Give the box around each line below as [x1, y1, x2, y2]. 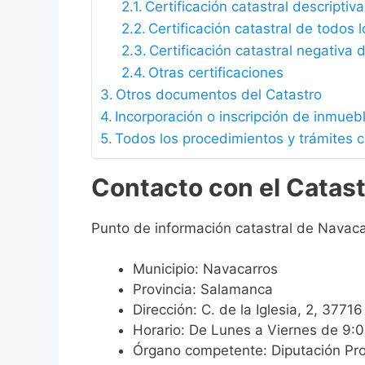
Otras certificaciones [147, 64, 284, 81]
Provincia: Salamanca [133, 281, 273, 298]
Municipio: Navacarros [133, 261, 278, 278]
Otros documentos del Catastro [116, 86, 323, 103]
